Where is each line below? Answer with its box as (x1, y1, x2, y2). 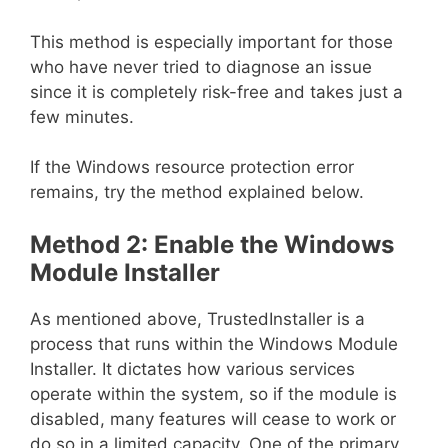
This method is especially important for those (30, 31, 393, 52)
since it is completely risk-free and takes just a (30, 81, 403, 102)
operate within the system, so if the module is (30, 383, 397, 404)
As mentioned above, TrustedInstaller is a (30, 308, 365, 329)
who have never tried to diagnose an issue (30, 56, 372, 77)
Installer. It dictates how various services (30, 358, 355, 379)
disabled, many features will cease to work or (30, 408, 396, 429)
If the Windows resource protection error (30, 157, 354, 177)
